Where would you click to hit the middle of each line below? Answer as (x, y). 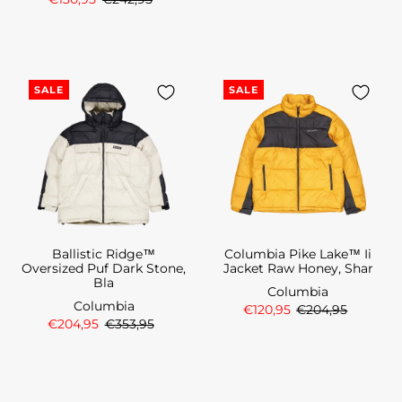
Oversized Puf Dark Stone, (104, 269)
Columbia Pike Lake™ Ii (298, 254)
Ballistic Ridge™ (104, 254)
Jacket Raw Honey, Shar (298, 269)
